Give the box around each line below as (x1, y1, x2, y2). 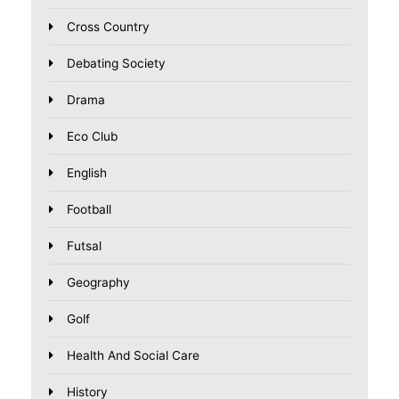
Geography (67, 275, 130, 290)
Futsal (67, 239, 102, 254)
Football (67, 202, 111, 217)
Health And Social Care (67, 348, 199, 363)
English (67, 166, 107, 181)
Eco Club (67, 129, 118, 144)
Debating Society (67, 56, 166, 71)
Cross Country (67, 20, 150, 35)
